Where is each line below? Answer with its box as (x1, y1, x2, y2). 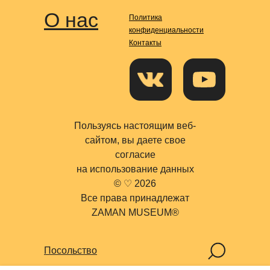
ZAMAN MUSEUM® (91, 207, 179, 218)
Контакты (129, 39, 162, 47)
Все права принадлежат (81, 193, 189, 203)
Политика (129, 13, 162, 22)
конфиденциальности (129, 26, 204, 34)
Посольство (44, 245, 97, 256)
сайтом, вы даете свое (84, 135, 186, 145)
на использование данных (76, 164, 194, 174)
